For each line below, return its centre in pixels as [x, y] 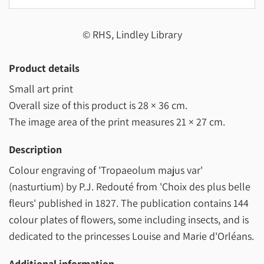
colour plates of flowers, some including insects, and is [129, 220]
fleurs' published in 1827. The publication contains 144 [129, 203]
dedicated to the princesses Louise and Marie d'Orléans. [131, 236]
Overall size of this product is [73, 105]
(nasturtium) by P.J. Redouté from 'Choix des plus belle [130, 187]
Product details [44, 68]
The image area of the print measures [93, 122]
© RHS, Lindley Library [132, 35]
